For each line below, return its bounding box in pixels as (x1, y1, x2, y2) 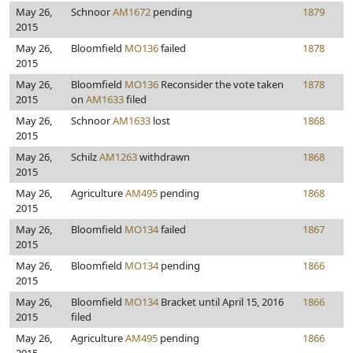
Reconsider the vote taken (158, 77, 284, 91)
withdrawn (137, 150, 190, 164)
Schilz (71, 150, 99, 164)
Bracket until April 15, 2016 (158, 295, 284, 309)
